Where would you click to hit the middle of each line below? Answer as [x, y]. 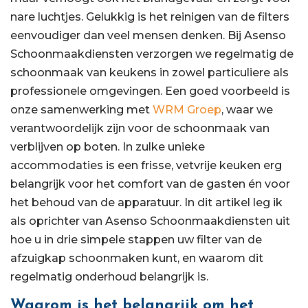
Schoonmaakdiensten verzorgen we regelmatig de [152, 54]
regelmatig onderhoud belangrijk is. [109, 277]
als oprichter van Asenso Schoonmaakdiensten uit [150, 221]
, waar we [247, 110]
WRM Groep [187, 110]
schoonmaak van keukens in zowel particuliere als [150, 73]
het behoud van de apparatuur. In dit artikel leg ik [146, 203]
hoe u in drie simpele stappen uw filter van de [136, 240]
